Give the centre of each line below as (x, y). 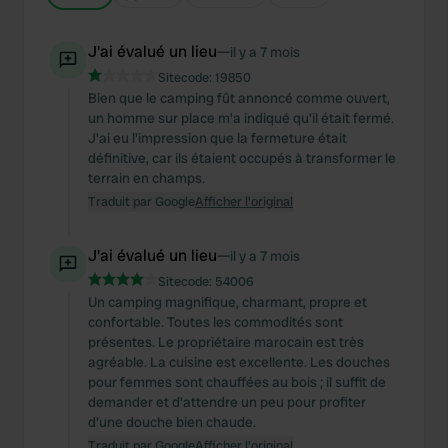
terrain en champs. (146, 178)
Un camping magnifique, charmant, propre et (227, 302)
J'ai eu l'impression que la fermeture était (217, 138)
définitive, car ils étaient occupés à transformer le (242, 158)
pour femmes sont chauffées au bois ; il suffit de (237, 382)
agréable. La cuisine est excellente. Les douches (239, 362)
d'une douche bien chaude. (172, 422)
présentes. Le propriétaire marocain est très (226, 342)
